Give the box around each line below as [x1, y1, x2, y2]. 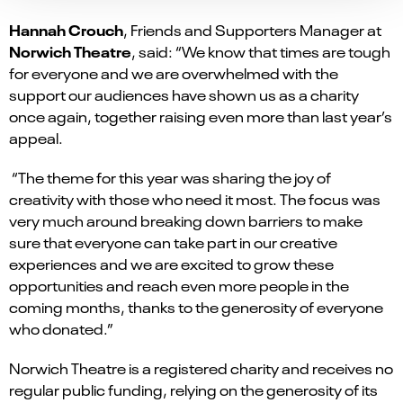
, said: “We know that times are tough [131, 40, 390, 61]
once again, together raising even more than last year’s [9, 105, 392, 126]
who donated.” [9, 318, 113, 338]
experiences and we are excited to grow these [9, 253, 334, 273]
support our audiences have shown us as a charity [9, 84, 359, 104]
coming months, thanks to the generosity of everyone [9, 296, 383, 317]
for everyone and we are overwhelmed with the [9, 62, 338, 83]
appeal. [9, 127, 66, 148]
